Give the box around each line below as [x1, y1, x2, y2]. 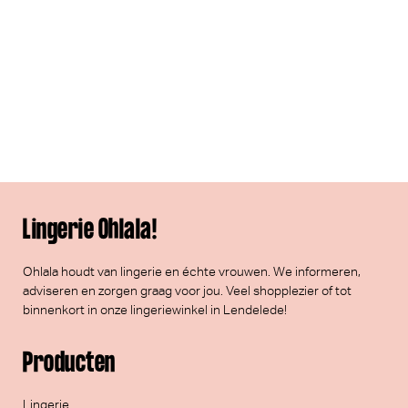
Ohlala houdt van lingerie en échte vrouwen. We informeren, [23, 264, 361, 279]
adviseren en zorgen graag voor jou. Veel [23, 283, 253, 298]
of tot [319, 283, 352, 298]
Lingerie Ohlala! [23, 216, 157, 246]
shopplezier [253, 283, 319, 298]
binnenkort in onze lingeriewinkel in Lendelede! [23, 302, 287, 317]
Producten [23, 349, 116, 379]
